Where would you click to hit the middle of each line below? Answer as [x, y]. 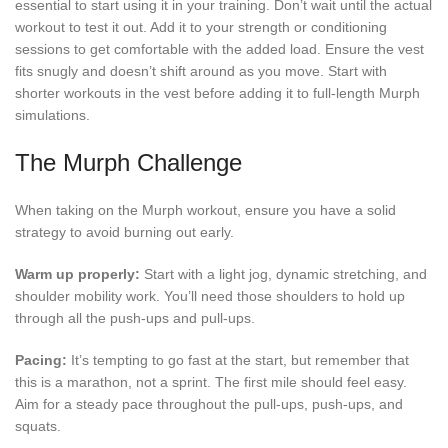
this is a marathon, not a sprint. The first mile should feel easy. [211, 382]
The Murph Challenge [128, 163]
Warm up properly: [77, 274]
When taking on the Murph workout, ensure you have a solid [205, 210]
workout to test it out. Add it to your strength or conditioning [201, 27]
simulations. [52, 115]
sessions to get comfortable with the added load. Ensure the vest [219, 49]
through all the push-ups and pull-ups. [135, 318]
